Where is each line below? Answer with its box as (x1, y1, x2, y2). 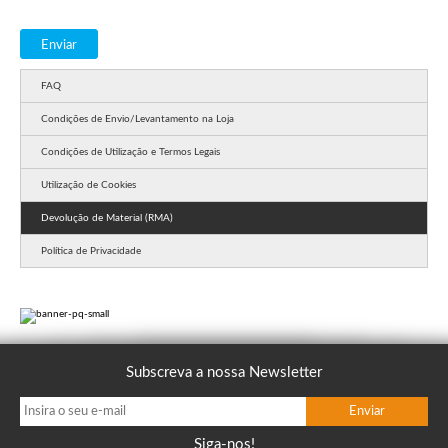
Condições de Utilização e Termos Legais (41, 147, 220, 158)
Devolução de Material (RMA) (41, 213, 173, 224)
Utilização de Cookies (41, 180, 136, 191)
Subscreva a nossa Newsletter (126, 365, 322, 381)
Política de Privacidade (41, 246, 141, 257)
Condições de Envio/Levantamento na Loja (41, 114, 234, 125)
